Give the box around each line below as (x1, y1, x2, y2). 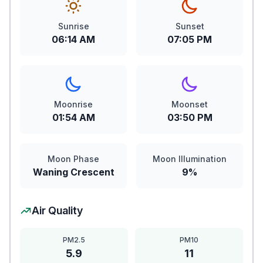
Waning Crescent (32, 166, 114, 178)
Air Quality (32, 204, 83, 217)
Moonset (171, 99, 208, 109)
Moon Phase (48, 154, 99, 164)
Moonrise (54, 99, 93, 109)
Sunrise (58, 21, 89, 31)
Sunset (175, 21, 204, 31)
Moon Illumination (153, 154, 227, 164)
